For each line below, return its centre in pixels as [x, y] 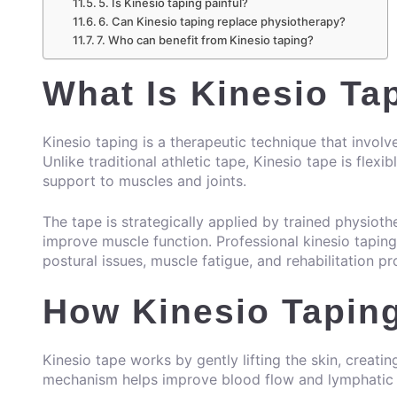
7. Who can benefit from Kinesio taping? [206, 40]
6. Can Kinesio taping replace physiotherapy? [222, 22]
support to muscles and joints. [144, 181]
